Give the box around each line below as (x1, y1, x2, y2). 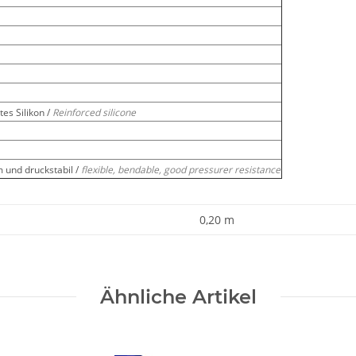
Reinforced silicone (52, 105, 136, 119)
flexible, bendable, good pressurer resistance (81, 162, 281, 176)
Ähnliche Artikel (99, 284, 257, 308)
